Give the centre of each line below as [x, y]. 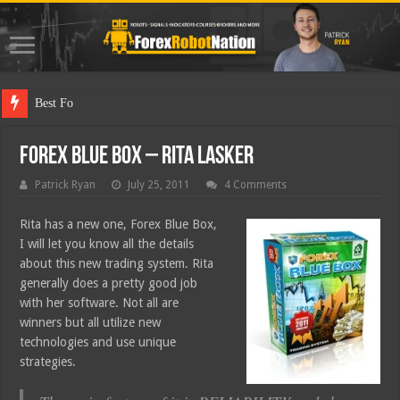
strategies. [48, 362]
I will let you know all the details [107, 244]
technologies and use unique [98, 342]
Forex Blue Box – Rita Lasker [137, 158]
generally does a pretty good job [109, 283]
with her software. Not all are [100, 303]
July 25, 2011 [159, 185]
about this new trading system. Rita [117, 264]
